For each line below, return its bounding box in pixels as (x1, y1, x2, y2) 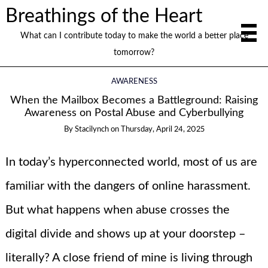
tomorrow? (114, 48, 154, 57)
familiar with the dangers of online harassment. (5, 179, 251, 192)
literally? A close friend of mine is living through (5, 251, 252, 264)
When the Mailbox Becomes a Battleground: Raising (10, 95, 258, 106)
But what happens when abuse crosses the (5, 203, 230, 216)
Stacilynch (74, 126, 109, 134)
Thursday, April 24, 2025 (120, 126, 205, 134)
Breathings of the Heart (5, 7, 202, 26)
